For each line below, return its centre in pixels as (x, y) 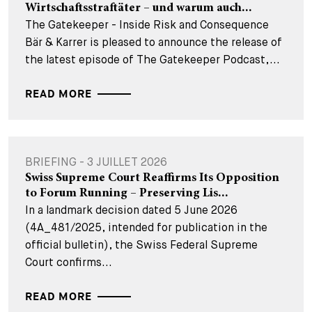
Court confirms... (69, 262)
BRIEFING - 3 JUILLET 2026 (96, 162)
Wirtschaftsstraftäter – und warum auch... (139, 8)
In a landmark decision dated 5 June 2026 (131, 210)
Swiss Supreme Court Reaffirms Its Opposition (152, 178)
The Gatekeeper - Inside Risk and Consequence (147, 25)
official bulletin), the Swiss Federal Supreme (141, 245)
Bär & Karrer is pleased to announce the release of (154, 42)
